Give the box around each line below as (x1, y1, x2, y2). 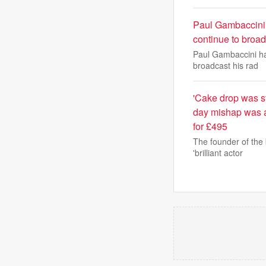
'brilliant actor (193, 147, 243, 159)
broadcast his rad (193, 59, 258, 71)
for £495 (193, 119, 227, 133)
